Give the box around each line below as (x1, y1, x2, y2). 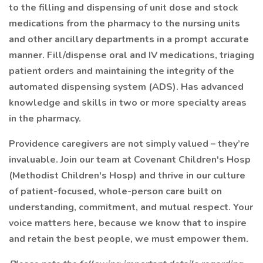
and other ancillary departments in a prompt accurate (9, 33, 249, 46)
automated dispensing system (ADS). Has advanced (9, 80, 244, 93)
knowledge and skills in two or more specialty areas (9, 96, 247, 109)
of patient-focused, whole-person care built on (9, 185, 222, 198)
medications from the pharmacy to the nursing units (9, 17, 240, 30)
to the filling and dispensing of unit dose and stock (9, 1, 238, 14)
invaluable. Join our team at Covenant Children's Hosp (9, 153, 251, 166)
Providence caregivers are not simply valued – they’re (9, 137, 249, 150)
